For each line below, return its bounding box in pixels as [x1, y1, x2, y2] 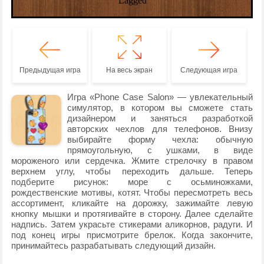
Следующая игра [180, 66, 237, 74]
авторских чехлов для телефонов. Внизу [67, 124, 253, 134]
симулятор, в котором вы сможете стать [67, 103, 253, 113]
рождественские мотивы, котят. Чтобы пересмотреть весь [11, 187, 253, 197]
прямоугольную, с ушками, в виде [67, 145, 253, 155]
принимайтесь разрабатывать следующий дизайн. [11, 240, 216, 250]
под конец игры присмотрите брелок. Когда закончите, [11, 230, 253, 240]
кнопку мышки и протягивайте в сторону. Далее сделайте [11, 209, 253, 219]
